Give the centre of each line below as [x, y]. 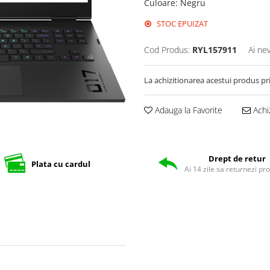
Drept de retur [237, 159]
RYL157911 [215, 50]
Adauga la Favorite [187, 110]
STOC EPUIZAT [181, 24]
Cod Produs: [167, 50]
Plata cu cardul [61, 164]
